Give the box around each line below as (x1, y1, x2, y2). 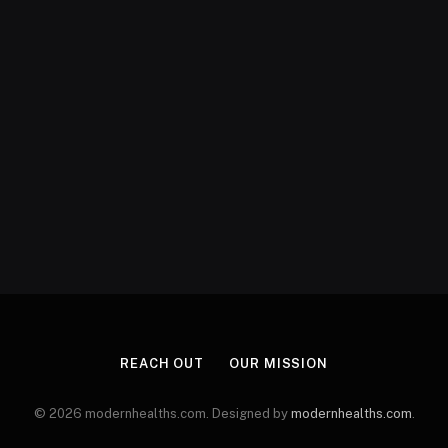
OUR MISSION (229, 356, 329, 371)
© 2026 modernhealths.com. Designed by (33, 406, 291, 421)
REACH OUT (119, 356, 205, 371)
